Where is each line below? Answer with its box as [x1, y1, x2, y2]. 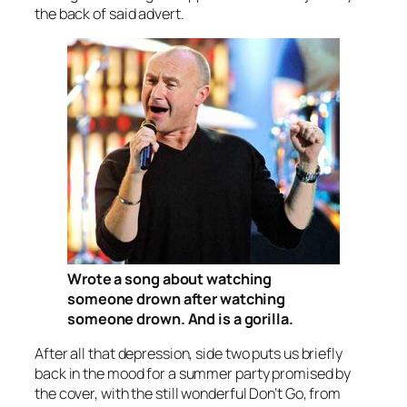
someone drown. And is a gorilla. [67, 309, 293, 330]
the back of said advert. [35, 3, 184, 24]
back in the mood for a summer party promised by [35, 363, 352, 384]
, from [303, 383, 342, 404]
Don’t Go [249, 383, 303, 404]
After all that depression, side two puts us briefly [35, 343, 342, 364]
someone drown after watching [67, 289, 286, 310]
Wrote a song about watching [67, 269, 273, 290]
